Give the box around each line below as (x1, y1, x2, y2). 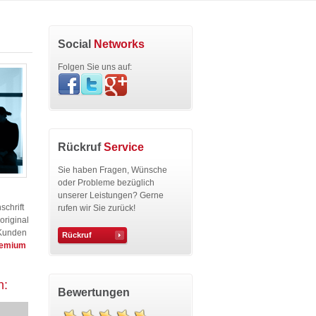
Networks (94, 37, 145, 50)
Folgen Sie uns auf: (58, 62, 132, 72)
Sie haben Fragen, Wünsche (58, 165, 167, 175)
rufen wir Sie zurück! (58, 203, 135, 213)
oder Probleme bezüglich (58, 178, 154, 188)
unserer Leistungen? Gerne (58, 190, 164, 200)
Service (104, 140, 144, 153)
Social (58, 37, 94, 50)
